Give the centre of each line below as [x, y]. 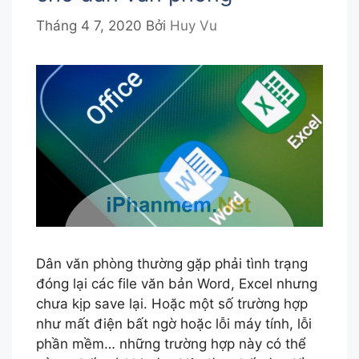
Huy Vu [194, 26]
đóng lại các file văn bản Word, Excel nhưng [177, 283]
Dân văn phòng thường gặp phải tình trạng [172, 263]
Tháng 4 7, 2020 [89, 26]
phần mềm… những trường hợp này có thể [171, 343]
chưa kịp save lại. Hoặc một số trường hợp [172, 303]
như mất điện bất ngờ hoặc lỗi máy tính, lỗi [174, 323]
